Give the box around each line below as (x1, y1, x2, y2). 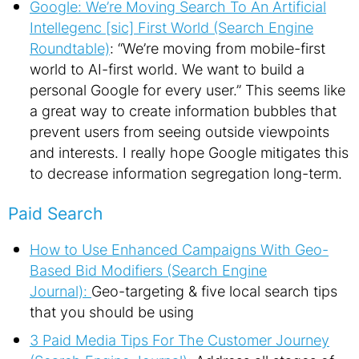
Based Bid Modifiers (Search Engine (30, 260, 267, 280)
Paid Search (8, 201, 103, 225)
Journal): (30, 280, 91, 301)
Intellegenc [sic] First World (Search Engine (30, 17, 313, 38)
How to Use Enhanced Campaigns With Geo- (30, 239, 329, 260)
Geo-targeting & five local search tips (91, 280, 337, 301)
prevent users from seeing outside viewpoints (30, 121, 329, 142)
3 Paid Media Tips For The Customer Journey (30, 329, 329, 350)
